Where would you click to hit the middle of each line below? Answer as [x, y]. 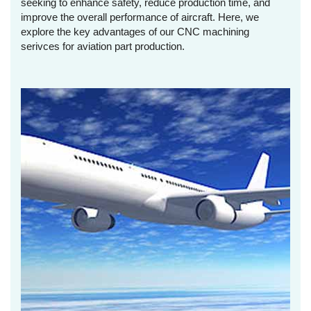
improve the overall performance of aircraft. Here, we [140, 17]
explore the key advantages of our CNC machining [135, 31]
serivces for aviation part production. [103, 46]
